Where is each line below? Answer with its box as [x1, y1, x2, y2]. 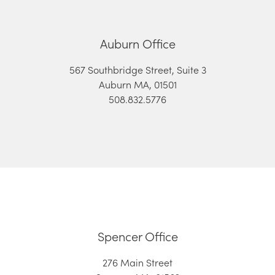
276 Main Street [103, 255, 172, 269]
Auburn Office [99, 34, 176, 52]
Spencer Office [97, 227, 178, 245]
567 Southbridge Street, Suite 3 [69, 63, 206, 77]
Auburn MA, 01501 [98, 77, 177, 91]
